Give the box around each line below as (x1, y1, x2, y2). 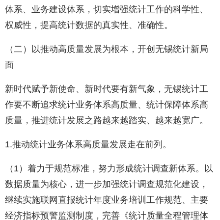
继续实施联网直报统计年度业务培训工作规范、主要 (5, 195, 208, 205)
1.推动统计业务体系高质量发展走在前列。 (5, 139, 171, 150)
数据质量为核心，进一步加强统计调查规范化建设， (5, 179, 208, 190)
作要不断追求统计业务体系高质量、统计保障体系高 (5, 100, 208, 110)
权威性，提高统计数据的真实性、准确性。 (5, 20, 173, 30)
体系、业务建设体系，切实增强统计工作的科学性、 (5, 4, 208, 15)
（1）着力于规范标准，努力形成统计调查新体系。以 (5, 164, 213, 174)
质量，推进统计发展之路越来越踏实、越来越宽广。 (5, 115, 208, 126)
